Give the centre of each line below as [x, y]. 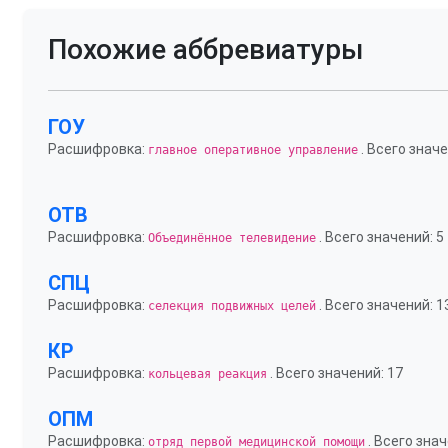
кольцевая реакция [207, 374]
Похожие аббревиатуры [206, 49]
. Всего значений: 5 [380, 237]
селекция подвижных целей [232, 306]
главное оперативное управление [253, 150]
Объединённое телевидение [232, 238]
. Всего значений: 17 [335, 373]
